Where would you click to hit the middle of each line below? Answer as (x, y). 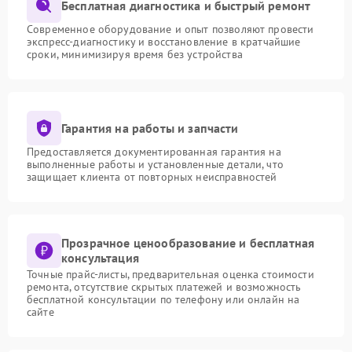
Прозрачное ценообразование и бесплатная (188, 243)
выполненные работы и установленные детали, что (155, 164)
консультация (100, 258)
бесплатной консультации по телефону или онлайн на (163, 299)
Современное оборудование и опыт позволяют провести (170, 29)
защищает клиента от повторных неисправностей (152, 177)
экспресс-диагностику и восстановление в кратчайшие (164, 42)
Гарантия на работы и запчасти (150, 128)
